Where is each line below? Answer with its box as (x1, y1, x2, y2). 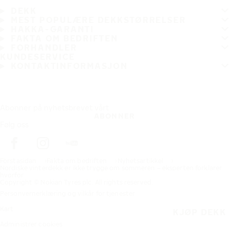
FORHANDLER (10, 42, 77, 53)
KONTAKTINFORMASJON (10, 61, 128, 71)
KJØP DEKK (173, 207, 226, 217)
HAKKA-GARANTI (10, 24, 94, 34)
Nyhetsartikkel (117, 157, 164, 165)
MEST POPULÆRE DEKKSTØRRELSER (10, 15, 186, 25)
